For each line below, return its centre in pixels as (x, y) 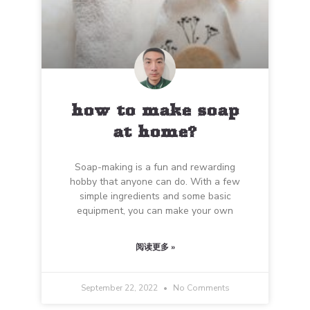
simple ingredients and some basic (155, 196)
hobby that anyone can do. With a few (155, 182)
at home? (155, 132)
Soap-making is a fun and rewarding (155, 167)
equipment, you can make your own (155, 211)
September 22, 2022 (120, 288)
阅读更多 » (155, 247)
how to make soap (155, 110)
